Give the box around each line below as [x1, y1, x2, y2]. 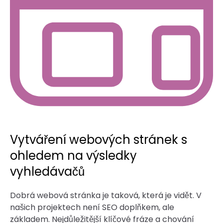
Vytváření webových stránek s [10, 131, 187, 148]
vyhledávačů [10, 163, 85, 180]
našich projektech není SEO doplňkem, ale [10, 201, 174, 213]
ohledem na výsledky [10, 147, 137, 164]
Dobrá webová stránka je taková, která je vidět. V [10, 189, 202, 201]
